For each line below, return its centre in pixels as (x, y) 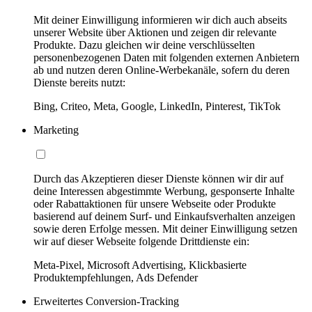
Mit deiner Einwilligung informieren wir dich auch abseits (160, 19)
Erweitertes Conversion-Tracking (106, 301)
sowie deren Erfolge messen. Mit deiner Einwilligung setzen (165, 228)
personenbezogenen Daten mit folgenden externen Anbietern (166, 57)
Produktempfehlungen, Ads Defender (116, 277)
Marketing (56, 130)
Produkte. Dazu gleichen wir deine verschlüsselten (144, 45)
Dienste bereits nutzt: (79, 82)
